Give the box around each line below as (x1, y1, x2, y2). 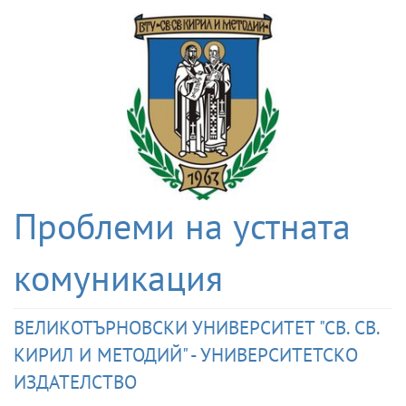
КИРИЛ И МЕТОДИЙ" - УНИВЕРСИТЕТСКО (14, 342, 358, 368)
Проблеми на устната (14, 202, 351, 250)
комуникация (14, 254, 223, 302)
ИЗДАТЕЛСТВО (14, 369, 137, 395)
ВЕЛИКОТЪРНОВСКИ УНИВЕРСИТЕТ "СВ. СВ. (14, 314, 379, 341)
